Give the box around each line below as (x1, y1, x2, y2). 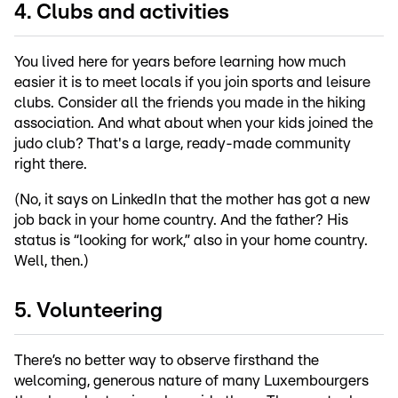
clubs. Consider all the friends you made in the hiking (14, 94, 366, 110)
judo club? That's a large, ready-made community (14, 135, 351, 151)
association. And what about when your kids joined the (14, 115, 373, 131)
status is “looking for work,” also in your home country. (14, 232, 368, 248)
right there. (14, 155, 87, 171)
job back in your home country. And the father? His (14, 211, 348, 227)
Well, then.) (14, 252, 89, 268)
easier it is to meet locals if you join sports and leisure (14, 74, 370, 90)
